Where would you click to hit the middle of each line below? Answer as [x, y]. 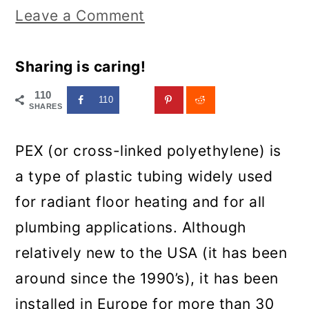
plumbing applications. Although [131, 228]
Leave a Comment [80, 16]
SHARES [46, 106]
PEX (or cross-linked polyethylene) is [148, 151]
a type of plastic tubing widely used [144, 177]
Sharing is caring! [81, 67]
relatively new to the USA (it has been [151, 253]
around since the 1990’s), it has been [147, 279]
